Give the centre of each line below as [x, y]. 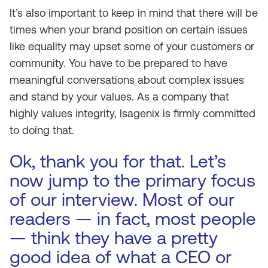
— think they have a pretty [114, 238]
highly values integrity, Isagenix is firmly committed [133, 113]
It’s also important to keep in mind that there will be [134, 13]
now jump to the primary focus [133, 180]
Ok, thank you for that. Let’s [118, 161]
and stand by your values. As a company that [119, 97]
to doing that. [42, 130]
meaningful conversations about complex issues [127, 80]
